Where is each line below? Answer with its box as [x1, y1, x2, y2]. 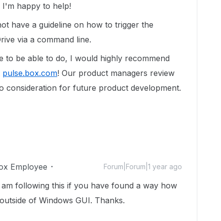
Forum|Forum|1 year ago [104, 162, 182, 171]
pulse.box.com [2, 68, 57, 78]
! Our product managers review [57, 68, 175, 78]
